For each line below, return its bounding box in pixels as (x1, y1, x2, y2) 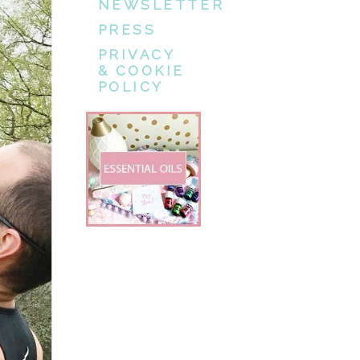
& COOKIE (97, 63, 186, 80)
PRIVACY (97, 47, 176, 63)
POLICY (97, 79, 164, 96)
